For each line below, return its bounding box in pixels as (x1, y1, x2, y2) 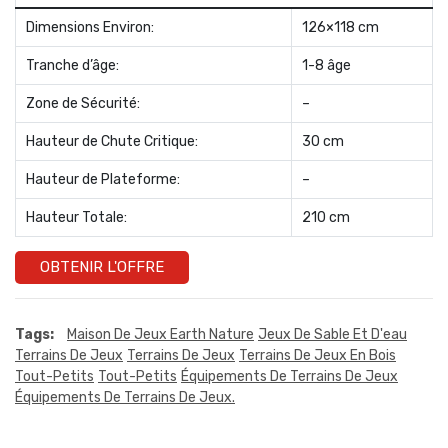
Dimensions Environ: (26, 18, 154, 36)
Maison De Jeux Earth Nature (67, 325, 254, 343)
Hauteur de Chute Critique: (26, 132, 198, 150)
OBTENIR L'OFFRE (40, 257, 164, 276)
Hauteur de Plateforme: (26, 170, 180, 188)
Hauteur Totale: (26, 208, 127, 226)
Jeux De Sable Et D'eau (258, 325, 407, 343)
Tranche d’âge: (26, 56, 119, 74)
